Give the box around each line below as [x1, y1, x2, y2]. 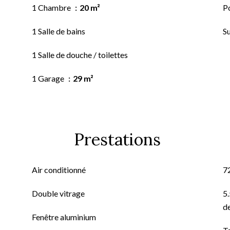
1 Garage [32, 73, 66, 83]
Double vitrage [32, 188, 85, 198]
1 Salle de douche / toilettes [32, 50, 128, 60]
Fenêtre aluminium [32, 212, 96, 222]
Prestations [73, 129, 161, 150]
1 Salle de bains [32, 26, 85, 36]
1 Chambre [32, 3, 72, 12]
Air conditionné [32, 165, 86, 175]
